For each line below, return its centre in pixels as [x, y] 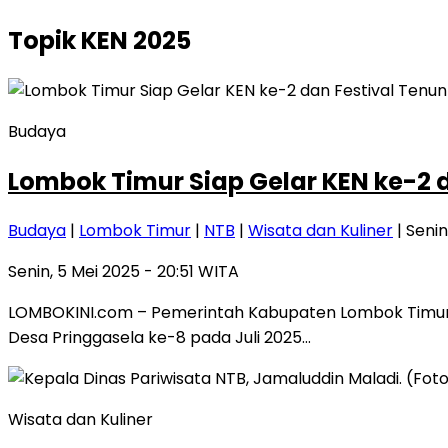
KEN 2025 [136, 40]
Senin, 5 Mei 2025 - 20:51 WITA [123, 272]
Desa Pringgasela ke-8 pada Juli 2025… [159, 338]
